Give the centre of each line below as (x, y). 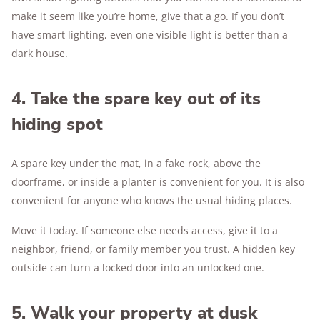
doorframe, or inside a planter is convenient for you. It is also (158, 182)
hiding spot (57, 124)
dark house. (40, 53)
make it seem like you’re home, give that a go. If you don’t (148, 16)
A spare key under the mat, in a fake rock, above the (136, 163)
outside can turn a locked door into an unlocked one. (138, 267)
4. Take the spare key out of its (136, 99)
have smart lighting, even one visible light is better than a (150, 35)
